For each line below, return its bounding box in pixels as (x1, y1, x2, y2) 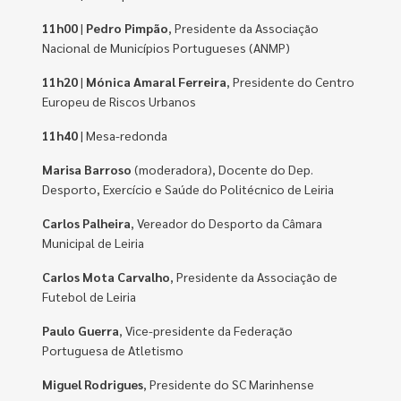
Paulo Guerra (42, 322, 120, 338)
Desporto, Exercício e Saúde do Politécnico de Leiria (42, 181, 335, 197)
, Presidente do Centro (226, 73, 355, 90)
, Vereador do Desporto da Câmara (131, 215, 323, 231)
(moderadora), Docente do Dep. (134, 161, 314, 177)
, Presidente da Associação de (170, 269, 338, 285)
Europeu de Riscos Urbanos (42, 93, 197, 109)
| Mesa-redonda (78, 127, 168, 143)
